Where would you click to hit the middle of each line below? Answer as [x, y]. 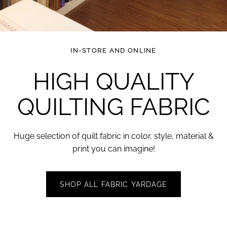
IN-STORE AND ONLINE [113, 50]
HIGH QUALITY [113, 82]
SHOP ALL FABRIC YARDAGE [113, 184]
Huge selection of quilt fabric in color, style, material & [113, 136]
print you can [97, 149]
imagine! [139, 149]
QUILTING [70, 107]
